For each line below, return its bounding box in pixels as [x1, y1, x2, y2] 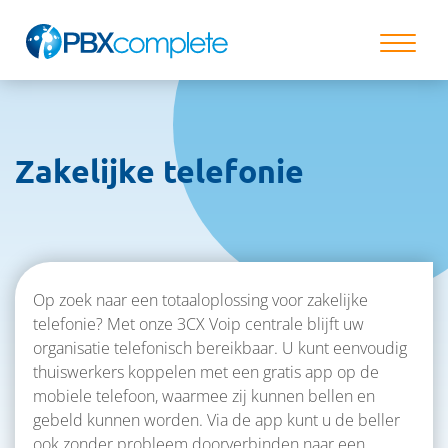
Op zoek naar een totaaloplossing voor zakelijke [33, 289, 368, 311]
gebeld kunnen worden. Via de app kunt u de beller [33, 409, 400, 431]
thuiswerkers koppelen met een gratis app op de [33, 361, 379, 383]
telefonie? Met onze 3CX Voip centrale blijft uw [33, 313, 364, 335]
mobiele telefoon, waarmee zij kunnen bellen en [33, 385, 375, 407]
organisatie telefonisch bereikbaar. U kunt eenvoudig [33, 337, 407, 359]
